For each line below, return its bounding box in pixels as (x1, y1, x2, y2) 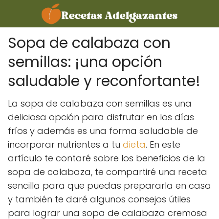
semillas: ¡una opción (8, 52, 162, 72)
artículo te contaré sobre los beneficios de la (8, 152, 205, 164)
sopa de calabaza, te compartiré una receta (8, 166, 207, 178)
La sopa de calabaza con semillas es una (8, 97, 192, 109)
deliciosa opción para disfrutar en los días (8, 111, 194, 123)
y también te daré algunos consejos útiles (8, 193, 191, 205)
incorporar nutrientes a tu (8, 138, 123, 151)
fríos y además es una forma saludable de (8, 125, 198, 137)
